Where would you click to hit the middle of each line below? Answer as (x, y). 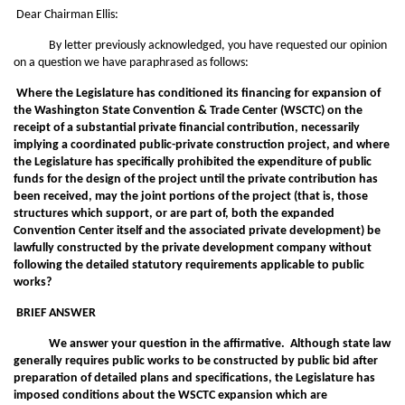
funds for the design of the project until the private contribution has (196, 179)
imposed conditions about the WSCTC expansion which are (170, 396)
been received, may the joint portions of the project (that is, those (191, 197)
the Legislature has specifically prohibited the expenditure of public (193, 162)
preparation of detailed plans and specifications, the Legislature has (194, 378)
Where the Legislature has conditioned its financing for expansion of (198, 94)
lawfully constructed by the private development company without (193, 248)
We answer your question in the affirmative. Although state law (203, 344)
